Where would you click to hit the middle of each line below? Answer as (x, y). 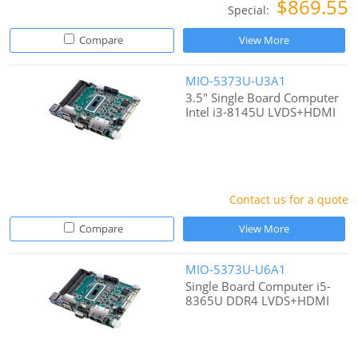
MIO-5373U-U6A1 (236, 270)
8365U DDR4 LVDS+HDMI (258, 301)
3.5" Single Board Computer (263, 98)
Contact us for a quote (288, 200)
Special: (250, 10)
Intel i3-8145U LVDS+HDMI (261, 112)
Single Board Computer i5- (259, 286)
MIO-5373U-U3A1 (236, 81)
